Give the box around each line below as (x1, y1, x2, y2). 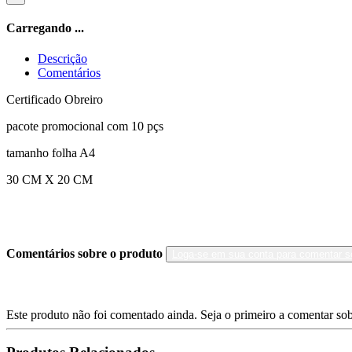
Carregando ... (6, 20, 84, 35)
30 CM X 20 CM (6, 173, 93, 187)
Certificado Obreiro (6, 93, 106, 107)
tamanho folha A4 (6, 146, 98, 160)
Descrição (38, 52, 87, 66)
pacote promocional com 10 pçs (6, 119, 163, 134)
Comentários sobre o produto (6, 247, 166, 261)
